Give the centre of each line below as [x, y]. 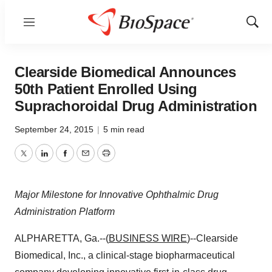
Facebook [86, 160]
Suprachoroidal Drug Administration [136, 106]
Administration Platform [65, 212]
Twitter [37, 160]
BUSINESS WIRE [148, 238]
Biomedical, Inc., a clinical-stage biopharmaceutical [125, 255]
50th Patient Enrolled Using [106, 89]
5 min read [124, 129]
